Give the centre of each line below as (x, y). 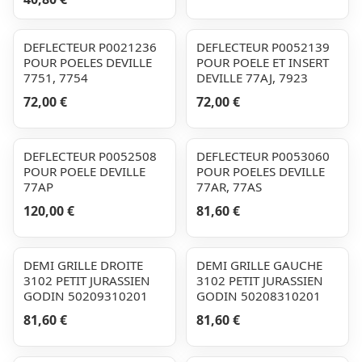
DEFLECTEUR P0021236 (90, 47)
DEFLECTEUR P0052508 (90, 156)
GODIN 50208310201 (259, 296)
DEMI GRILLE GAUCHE (259, 265)
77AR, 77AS (229, 187)
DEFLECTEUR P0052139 (263, 47)
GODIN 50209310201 (86, 296)
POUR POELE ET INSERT (263, 62)
